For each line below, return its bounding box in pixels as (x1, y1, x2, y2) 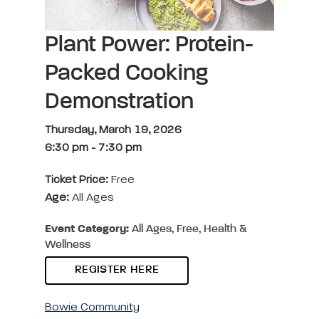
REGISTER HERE (75, 263, 159, 276)
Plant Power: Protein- (45, 33, 253, 56)
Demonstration (45, 90, 194, 113)
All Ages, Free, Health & (129, 223, 247, 235)
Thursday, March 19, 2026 (45, 124, 182, 136)
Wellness (45, 239, 90, 251)
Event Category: (45, 223, 129, 235)
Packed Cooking (45, 61, 208, 85)
